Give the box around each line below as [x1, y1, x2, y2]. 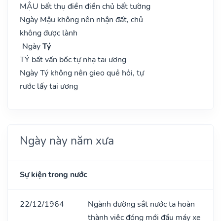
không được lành [20, 27, 77, 38]
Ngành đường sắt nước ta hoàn [88, 198, 195, 210]
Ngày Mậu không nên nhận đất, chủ [20, 14, 143, 25]
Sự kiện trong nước [20, 169, 87, 180]
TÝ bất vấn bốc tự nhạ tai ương [20, 54, 126, 65]
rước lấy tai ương [20, 80, 78, 92]
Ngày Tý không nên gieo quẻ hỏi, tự [20, 67, 144, 78]
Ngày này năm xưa [20, 132, 114, 148]
